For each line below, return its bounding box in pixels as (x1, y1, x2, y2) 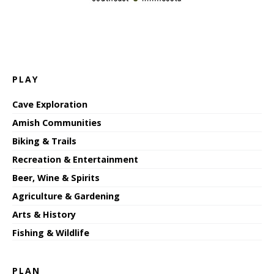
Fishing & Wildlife (12, 226, 89, 239)
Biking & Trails (12, 135, 76, 147)
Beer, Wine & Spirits (12, 171, 100, 183)
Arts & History (12, 208, 76, 220)
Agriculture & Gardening (12, 190, 120, 202)
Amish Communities (12, 116, 102, 128)
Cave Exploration (12, 98, 87, 110)
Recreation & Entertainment (12, 153, 138, 165)
